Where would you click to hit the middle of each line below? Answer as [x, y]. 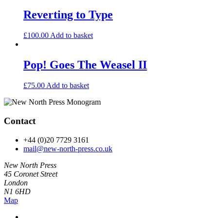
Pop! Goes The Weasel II [85, 65]
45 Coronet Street [31, 174]
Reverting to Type [68, 15]
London [16, 182]
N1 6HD [17, 191]
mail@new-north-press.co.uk [68, 148]
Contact [20, 121]
